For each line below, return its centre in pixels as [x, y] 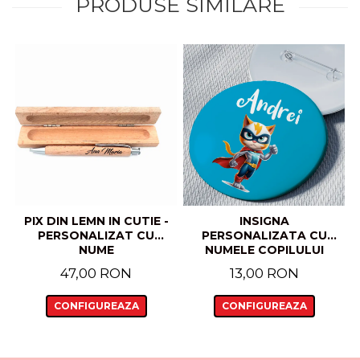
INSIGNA [264, 221]
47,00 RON [96, 274]
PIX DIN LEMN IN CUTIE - [96, 221]
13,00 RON [264, 274]
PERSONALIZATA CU [264, 236]
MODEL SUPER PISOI [264, 265]
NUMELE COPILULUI [264, 250]
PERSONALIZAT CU [96, 236]
